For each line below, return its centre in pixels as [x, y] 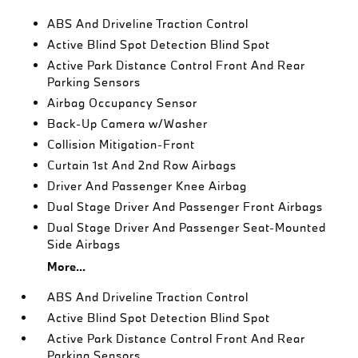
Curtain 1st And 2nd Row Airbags [142, 165]
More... [67, 266]
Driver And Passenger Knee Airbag [147, 185]
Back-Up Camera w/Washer [128, 123]
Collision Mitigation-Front [121, 144]
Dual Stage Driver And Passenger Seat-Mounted [187, 227]
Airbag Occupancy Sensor [123, 102]
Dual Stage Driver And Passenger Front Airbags [185, 206]
